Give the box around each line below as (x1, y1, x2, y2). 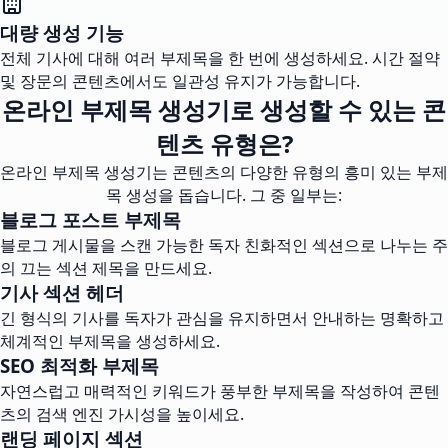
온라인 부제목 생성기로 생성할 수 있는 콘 (2, 93, 446, 126)
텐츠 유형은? (155, 127, 293, 160)
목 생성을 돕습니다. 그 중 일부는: (106, 184, 342, 206)
